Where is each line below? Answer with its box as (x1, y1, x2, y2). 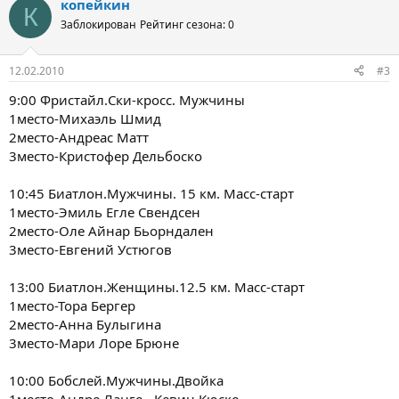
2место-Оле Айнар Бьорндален (9, 221, 214, 240)
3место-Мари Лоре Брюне (9, 333, 179, 352)
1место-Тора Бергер (9, 296, 135, 314)
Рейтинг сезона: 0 (140, 17, 234, 32)
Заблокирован (61, 17, 136, 32)
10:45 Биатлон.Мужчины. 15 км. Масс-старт (9, 183, 294, 202)
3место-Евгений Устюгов (9, 240, 172, 258)
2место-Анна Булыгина (9, 314, 161, 333)
